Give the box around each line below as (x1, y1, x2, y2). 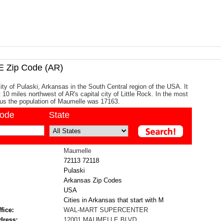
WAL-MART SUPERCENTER (64, 206, 148, 214)
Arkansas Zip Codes (64, 177, 122, 184)
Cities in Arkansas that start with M (64, 196, 164, 204)
